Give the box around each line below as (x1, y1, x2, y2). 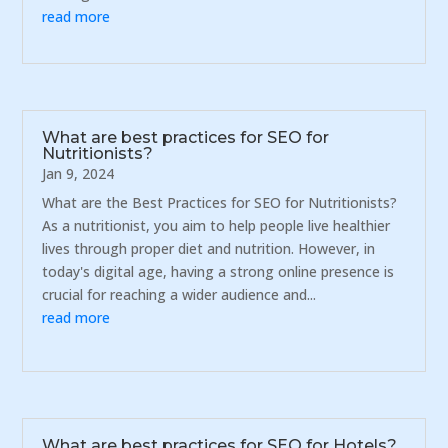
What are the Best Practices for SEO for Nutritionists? (42, 193, 398, 213)
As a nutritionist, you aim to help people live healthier (42, 216, 391, 236)
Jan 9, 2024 (42, 164, 115, 184)
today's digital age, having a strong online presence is (42, 262, 395, 282)
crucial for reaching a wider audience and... (42, 285, 317, 305)
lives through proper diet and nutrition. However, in (42, 239, 376, 259)
